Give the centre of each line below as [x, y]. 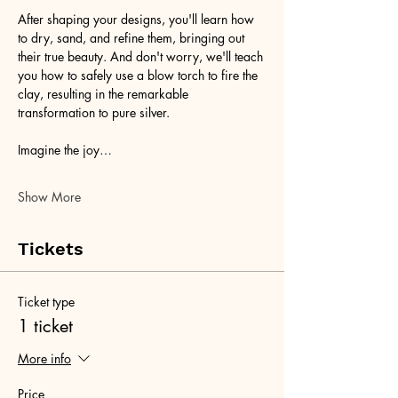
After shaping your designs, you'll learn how [138, 19]
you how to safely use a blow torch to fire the [139, 75]
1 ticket [45, 326]
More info [44, 358]
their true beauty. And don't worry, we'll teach [142, 56]
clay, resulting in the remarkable [105, 93]
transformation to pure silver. [94, 112]
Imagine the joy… [65, 149]
